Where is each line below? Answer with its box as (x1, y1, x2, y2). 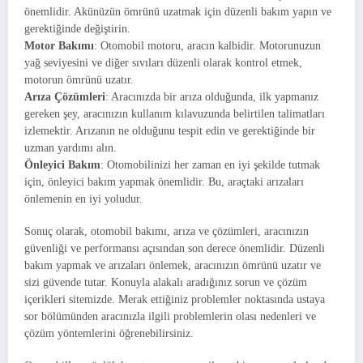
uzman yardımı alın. (24, 141, 117, 154)
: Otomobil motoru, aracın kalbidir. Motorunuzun (94, 39, 321, 52)
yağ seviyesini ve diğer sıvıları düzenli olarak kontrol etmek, (24, 56, 302, 69)
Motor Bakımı (24, 39, 94, 52)
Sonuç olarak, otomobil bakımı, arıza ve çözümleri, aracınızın (24, 224, 309, 237)
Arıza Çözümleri (24, 90, 105, 103)
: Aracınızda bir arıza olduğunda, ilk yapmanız (105, 90, 318, 103)
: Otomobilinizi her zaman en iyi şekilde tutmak (100, 158, 320, 171)
